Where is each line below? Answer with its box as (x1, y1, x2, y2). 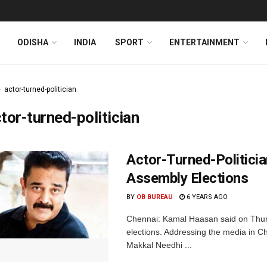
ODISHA (17, 38, 48, 47)
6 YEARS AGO (185, 193, 228, 201)
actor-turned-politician (4, 85, 76, 94)
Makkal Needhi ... (126, 240, 192, 250)
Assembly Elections (126, 170, 249, 187)
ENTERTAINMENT (169, 38, 240, 47)
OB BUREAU (136, 193, 173, 201)
